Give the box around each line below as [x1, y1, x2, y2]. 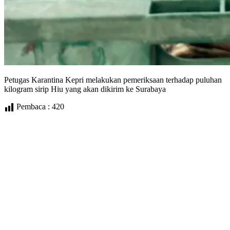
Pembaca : [16, 102, 50, 111]
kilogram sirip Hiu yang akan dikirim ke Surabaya [4, 84, 166, 93]
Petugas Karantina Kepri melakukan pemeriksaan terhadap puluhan [4, 75, 222, 84]
